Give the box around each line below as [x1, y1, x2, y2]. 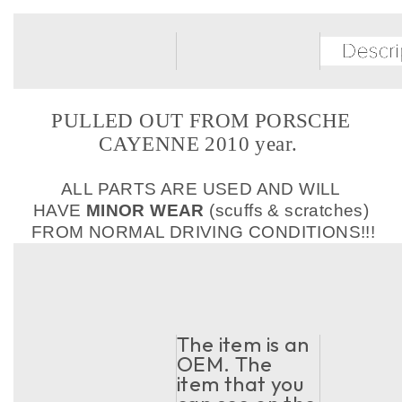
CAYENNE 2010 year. [99, 133, 303, 155]
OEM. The [177, 351, 273, 377]
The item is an [177, 331, 310, 357]
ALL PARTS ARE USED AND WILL [61, 179, 341, 198]
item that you [177, 371, 304, 397]
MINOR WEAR [85, 201, 205, 220]
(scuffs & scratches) [204, 201, 370, 220]
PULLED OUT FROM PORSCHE [51, 109, 351, 132]
